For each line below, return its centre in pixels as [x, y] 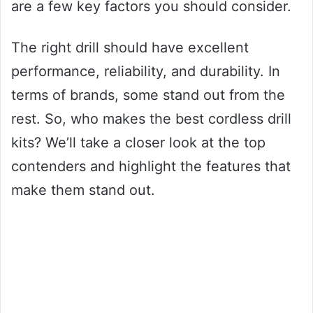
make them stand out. [83, 190]
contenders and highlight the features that [151, 166]
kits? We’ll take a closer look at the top [138, 142]
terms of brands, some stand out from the [148, 95]
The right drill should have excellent [130, 47]
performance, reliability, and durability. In [146, 71]
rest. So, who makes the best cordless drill [151, 118]
